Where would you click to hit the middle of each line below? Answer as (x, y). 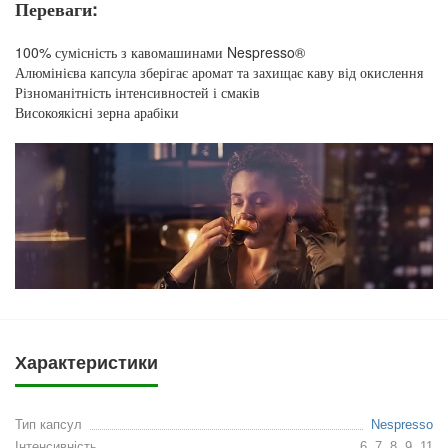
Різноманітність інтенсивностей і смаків (137, 92)
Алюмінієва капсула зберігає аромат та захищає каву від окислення (219, 72)
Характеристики (86, 363)
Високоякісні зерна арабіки (97, 112)
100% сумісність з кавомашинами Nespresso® (160, 52)
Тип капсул (48, 425)
